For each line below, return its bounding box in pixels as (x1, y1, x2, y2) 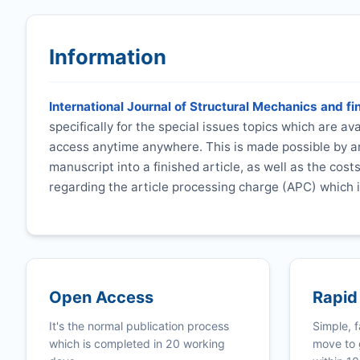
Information (49, 44, 166, 70)
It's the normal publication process (49, 319, 229, 333)
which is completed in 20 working (49, 337, 225, 351)
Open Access (49, 287, 153, 307)
